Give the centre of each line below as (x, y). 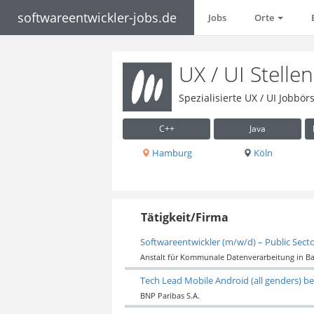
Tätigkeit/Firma (185, 217)
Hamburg (171, 152)
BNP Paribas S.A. (170, 296)
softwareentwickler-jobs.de (97, 18)
